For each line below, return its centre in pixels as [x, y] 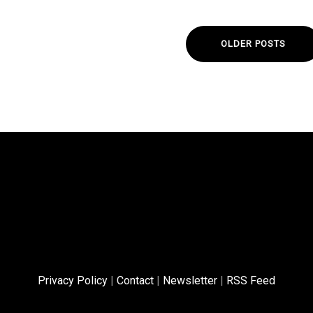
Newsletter [190, 280]
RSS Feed [251, 280]
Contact [135, 280]
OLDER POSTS [253, 43]
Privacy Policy [73, 280]
